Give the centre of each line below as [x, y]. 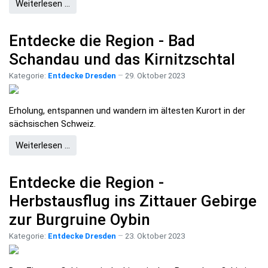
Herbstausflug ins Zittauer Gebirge [133, 201]
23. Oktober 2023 [155, 236]
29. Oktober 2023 [155, 76]
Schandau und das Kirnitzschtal [122, 60]
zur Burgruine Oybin [80, 219]
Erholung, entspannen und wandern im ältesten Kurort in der [127, 111]
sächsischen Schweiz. [52, 124]
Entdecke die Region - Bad [102, 41]
